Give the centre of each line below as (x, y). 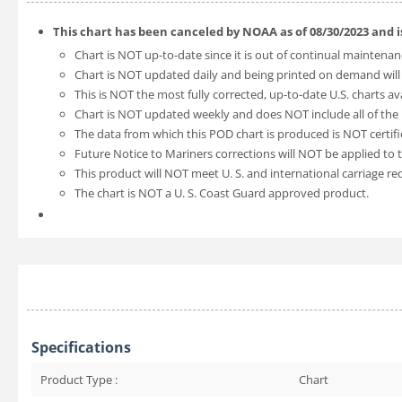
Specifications (81, 347)
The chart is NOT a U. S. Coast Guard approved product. (222, 192)
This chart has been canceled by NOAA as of (181, 31)
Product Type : (79, 379)
